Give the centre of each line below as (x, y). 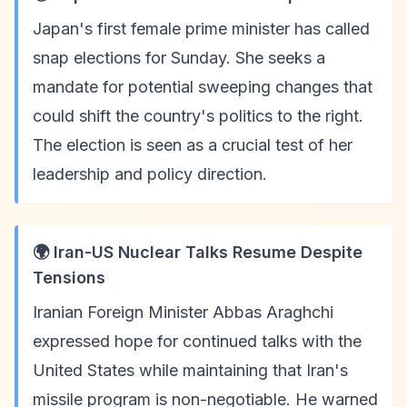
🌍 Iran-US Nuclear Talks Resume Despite (198, 252)
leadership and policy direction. (150, 174)
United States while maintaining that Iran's (190, 370)
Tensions (69, 278)
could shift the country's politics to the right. (198, 116)
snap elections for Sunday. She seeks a (179, 58)
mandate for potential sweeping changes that (203, 87)
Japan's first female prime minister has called (201, 29)
